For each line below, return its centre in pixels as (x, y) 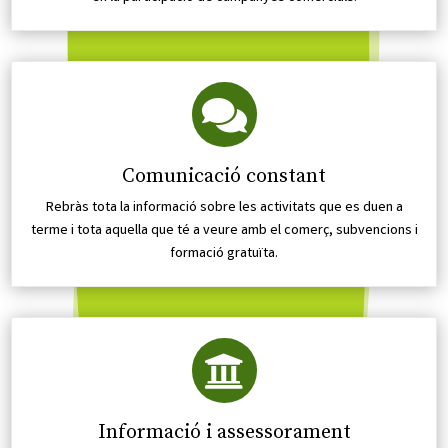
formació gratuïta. (224, 254)
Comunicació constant (224, 177)
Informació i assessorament (224, 433)
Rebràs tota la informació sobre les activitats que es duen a (224, 208)
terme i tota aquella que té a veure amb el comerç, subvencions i (224, 231)
